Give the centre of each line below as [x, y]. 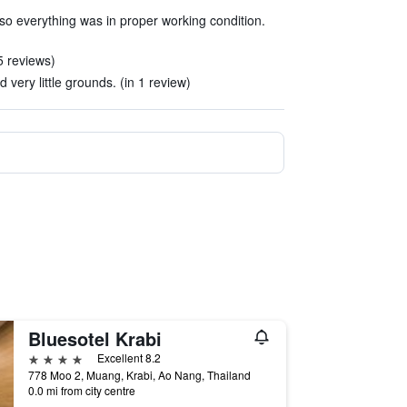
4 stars [48, 357]
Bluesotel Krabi [94, 338]
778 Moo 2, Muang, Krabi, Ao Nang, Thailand [139, 375]
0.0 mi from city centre [81, 390]
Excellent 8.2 [129, 357]
